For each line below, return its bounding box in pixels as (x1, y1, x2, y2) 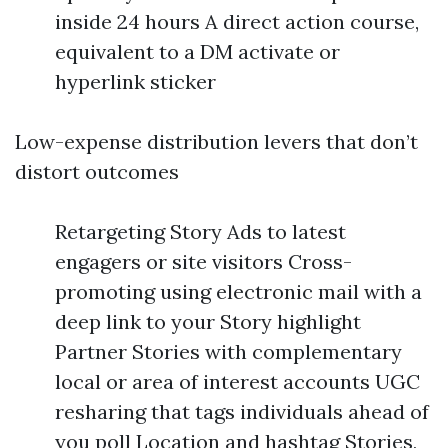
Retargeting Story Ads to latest (55, 218, 346, 244)
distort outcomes (15, 158, 179, 184)
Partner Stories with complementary (55, 338, 402, 364)
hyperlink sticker (55, 68, 216, 94)
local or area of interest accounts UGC (55, 368, 420, 394)
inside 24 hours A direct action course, (55, 8, 419, 34)
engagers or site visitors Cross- (55, 248, 352, 274)
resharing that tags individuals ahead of (55, 398, 429, 424)
